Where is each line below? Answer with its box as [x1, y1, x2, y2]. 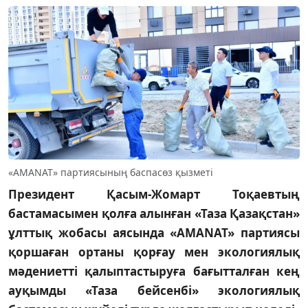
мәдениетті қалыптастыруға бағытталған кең [8, 263, 300, 279]
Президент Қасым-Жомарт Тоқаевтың [8, 186, 300, 202]
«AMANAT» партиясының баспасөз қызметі [8, 165, 213, 179]
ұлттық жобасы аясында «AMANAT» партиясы [8, 224, 300, 241]
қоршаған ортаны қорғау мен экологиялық [8, 243, 300, 260]
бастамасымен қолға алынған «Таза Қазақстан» [8, 205, 300, 221]
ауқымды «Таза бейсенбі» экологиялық [8, 282, 300, 298]
